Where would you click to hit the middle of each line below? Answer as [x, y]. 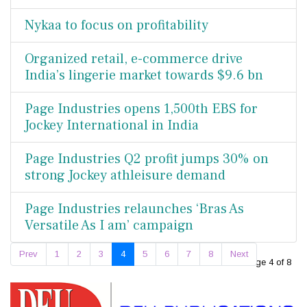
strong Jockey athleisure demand [125, 175]
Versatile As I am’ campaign [109, 225]
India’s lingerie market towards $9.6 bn [144, 75]
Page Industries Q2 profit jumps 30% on [147, 159]
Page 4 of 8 [268, 262]
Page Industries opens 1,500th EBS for [141, 109]
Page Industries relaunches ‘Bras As [134, 209]
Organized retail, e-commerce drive [134, 59]
